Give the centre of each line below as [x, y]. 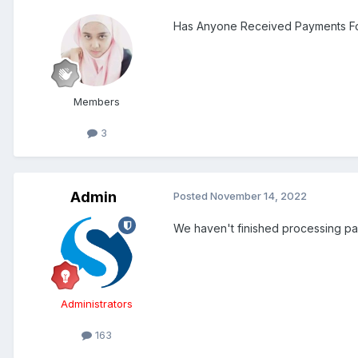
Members [97, 102]
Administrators [97, 304]
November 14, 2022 [259, 196]
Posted [192, 196]
